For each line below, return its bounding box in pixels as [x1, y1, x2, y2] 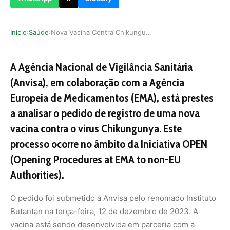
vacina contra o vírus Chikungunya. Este [10, 122, 182, 136]
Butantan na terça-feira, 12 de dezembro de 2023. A [10, 206, 198, 216]
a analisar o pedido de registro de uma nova [10, 106, 200, 120]
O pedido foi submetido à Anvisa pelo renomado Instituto [10, 193, 216, 203]
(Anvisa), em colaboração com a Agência [10, 75, 184, 89]
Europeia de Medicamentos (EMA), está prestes [10, 91, 214, 105]
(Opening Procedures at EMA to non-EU [10, 152, 181, 166]
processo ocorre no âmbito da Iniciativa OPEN [10, 137, 207, 151]
